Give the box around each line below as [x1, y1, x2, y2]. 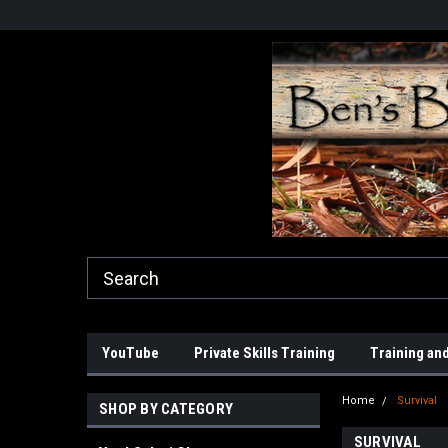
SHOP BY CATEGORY [99, 400, 233, 418]
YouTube [102, 344, 159, 362]
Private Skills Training [194, 344, 335, 362]
